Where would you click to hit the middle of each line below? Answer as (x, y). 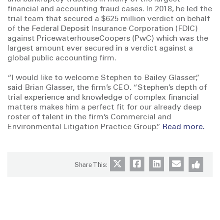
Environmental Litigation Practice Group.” (85, 127)
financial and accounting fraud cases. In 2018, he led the (110, 10)
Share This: (91, 166)
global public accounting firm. (62, 59)
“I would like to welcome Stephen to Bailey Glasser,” (104, 78)
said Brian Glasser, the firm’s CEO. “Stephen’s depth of (107, 88)
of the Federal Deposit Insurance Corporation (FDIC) (103, 29)
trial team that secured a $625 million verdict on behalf (109, 19)
